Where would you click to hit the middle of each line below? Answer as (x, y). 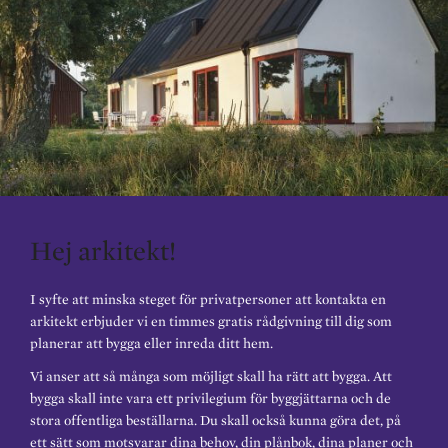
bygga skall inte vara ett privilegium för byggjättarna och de (210, 398)
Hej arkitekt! (103, 249)
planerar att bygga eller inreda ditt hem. (151, 343)
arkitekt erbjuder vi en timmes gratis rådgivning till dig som (211, 321)
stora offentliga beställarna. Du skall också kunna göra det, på (215, 420)
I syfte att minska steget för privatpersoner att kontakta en (208, 299)
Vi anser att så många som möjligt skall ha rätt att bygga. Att (211, 376)
